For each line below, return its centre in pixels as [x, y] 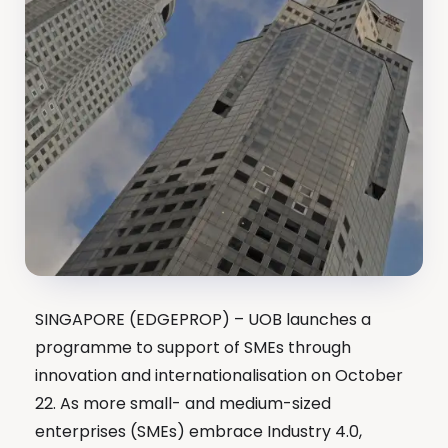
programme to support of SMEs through [193, 347]
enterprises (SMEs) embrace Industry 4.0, [198, 431]
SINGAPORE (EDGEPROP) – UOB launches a [203, 319]
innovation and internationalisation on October [219, 375]
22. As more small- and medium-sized [183, 403]
